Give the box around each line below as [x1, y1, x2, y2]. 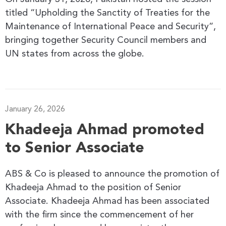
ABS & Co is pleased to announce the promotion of [5, 169, 219, 179]
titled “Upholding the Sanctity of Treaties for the [5, 8, 210, 18]
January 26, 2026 [5, 105, 65, 114]
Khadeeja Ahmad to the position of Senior [5, 183, 181, 192]
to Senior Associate [5, 140, 144, 156]
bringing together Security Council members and [5, 35, 206, 45]
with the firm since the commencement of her [5, 210, 194, 219]
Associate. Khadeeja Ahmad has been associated [5, 196, 209, 206]
